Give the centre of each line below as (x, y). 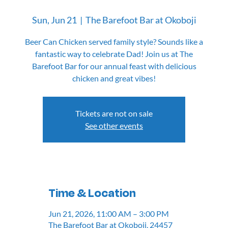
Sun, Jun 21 (54, 20)
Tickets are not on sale (114, 113)
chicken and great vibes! (114, 78)
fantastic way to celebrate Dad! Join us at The (114, 54)
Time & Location (92, 193)
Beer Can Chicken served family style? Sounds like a (114, 42)
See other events (114, 126)
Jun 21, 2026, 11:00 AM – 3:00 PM (109, 213)
